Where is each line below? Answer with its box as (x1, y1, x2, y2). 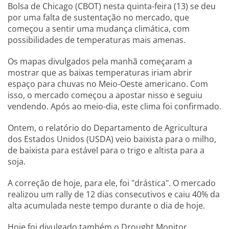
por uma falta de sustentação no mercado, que (8, 12, 189, 24)
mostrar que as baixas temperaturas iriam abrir (8, 67, 192, 79)
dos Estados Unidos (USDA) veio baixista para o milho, (8, 133, 216, 145)
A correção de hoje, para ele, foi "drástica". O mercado (8, 177, 216, 189)
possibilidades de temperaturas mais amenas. (8, 34, 186, 46)
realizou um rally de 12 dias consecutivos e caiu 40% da (8, 189, 220, 200)
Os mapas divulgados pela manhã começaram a (8, 56, 192, 67)
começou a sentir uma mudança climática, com (8, 23, 190, 35)
